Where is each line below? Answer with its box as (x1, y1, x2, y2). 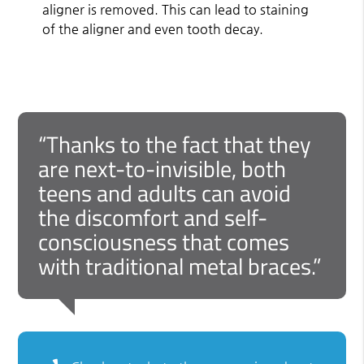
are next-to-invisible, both (38, 151, 287, 187)
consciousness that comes (38, 224, 290, 260)
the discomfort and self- (38, 200, 268, 236)
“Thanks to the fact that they (38, 127, 312, 162)
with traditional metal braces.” (38, 249, 323, 284)
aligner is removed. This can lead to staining (42, 2, 310, 18)
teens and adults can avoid (38, 175, 292, 211)
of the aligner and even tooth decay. (42, 21, 264, 37)
